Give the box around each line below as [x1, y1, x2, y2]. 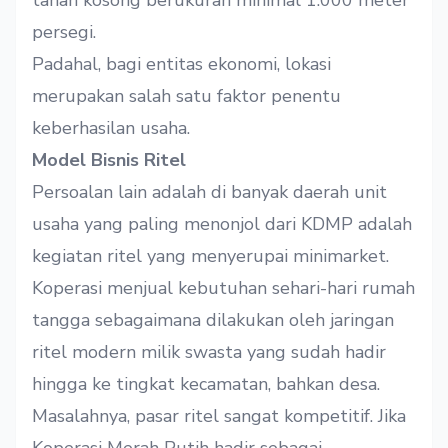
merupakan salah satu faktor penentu [32, 84, 341, 109]
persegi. [32, 20, 96, 45]
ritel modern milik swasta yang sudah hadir [32, 340, 386, 365]
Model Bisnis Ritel [32, 148, 186, 173]
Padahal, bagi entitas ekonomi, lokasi [32, 52, 331, 77]
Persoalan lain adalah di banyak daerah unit [32, 180, 387, 205]
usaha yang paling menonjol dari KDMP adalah [32, 212, 412, 237]
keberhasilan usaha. [32, 116, 190, 141]
